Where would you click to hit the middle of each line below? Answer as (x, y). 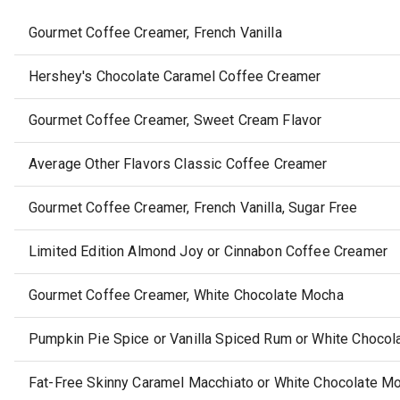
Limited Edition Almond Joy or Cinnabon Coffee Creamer (208, 252)
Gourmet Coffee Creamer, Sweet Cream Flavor (175, 121)
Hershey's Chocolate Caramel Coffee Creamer (175, 77)
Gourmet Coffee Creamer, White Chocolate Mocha (186, 296)
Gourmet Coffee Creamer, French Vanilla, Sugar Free (193, 208)
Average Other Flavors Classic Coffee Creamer (178, 164)
